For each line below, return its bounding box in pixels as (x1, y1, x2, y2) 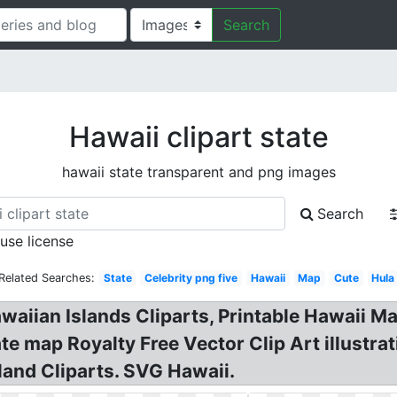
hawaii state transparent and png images (61, 163, 336, 181)
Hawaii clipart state (68, 120, 329, 154)
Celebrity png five (144, 271, 238, 284)
